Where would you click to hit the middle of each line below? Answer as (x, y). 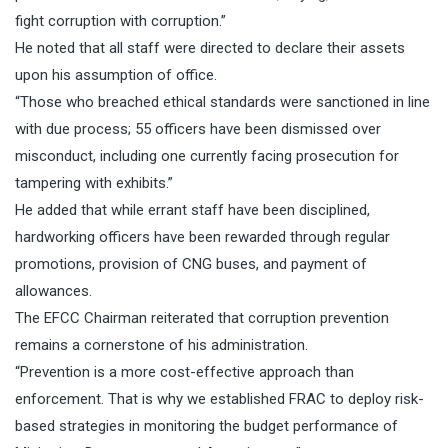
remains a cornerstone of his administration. (161, 345)
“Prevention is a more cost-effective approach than (184, 372)
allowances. (53, 291)
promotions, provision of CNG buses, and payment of (191, 264)
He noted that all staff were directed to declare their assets (210, 48)
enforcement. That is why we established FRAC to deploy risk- (219, 399)
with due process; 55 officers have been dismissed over (198, 129)
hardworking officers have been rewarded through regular (202, 237)
